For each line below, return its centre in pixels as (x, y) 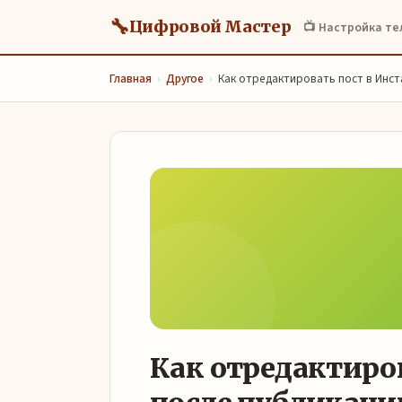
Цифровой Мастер (210, 27)
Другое (185, 79)
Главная (131, 79)
